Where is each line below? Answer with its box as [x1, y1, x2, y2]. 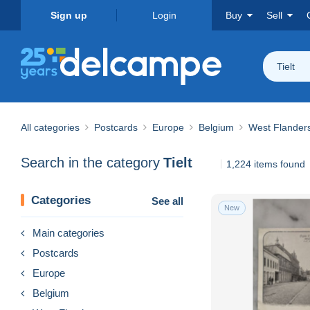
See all [152, 194, 183, 207]
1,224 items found [226, 158, 305, 170]
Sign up [50, 10, 87, 21]
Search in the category [21, 155, 160, 171]
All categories [21, 121, 80, 133]
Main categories [33, 226, 104, 239]
